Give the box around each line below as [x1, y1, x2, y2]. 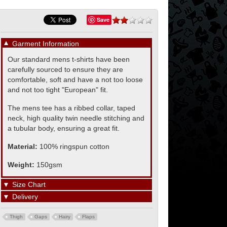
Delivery [12, 193, 38, 201]
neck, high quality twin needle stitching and [8, 114, 144, 122]
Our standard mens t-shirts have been [8, 55, 130, 63]
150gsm [36, 161, 62, 169]
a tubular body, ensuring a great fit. [8, 124, 120, 132]
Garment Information [12, 40, 79, 48]
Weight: [8, 161, 36, 169]
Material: [8, 142, 40, 150]
